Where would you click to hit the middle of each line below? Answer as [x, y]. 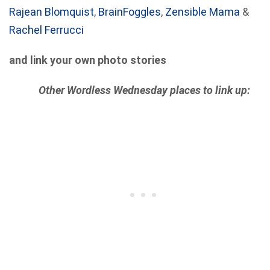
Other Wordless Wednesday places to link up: [144, 90]
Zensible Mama [202, 12]
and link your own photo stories [88, 60]
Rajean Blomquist [52, 12]
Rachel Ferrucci [46, 30]
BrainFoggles [130, 12]
